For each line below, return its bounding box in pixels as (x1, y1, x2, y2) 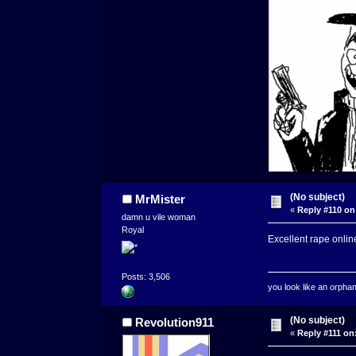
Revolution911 (134, 315, 214, 330)
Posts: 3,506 (122, 272, 171, 282)
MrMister (134, 192, 185, 207)
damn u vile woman (122, 212, 196, 222)
